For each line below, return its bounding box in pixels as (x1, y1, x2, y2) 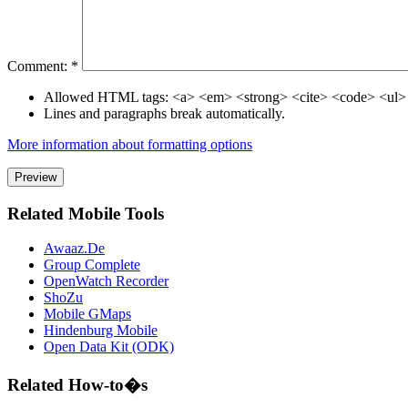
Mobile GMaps (44, 306, 131, 322)
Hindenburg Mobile (44, 322, 158, 339)
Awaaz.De (44, 240, 105, 257)
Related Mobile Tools (7, 203, 164, 223)
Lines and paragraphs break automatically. (44, 105, 285, 121)
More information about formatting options (7, 136, 252, 152)
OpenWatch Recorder (44, 273, 168, 290)
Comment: (7, 57, 71, 74)
